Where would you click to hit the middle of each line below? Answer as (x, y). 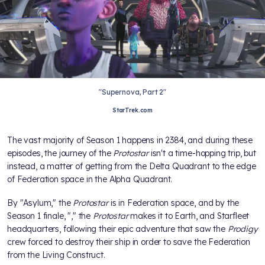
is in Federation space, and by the (174, 203)
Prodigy (243, 229)
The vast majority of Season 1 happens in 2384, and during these (130, 140)
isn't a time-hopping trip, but (202, 153)
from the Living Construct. (56, 255)
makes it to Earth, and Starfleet (189, 216)
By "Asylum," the (40, 203)
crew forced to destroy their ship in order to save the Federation (129, 242)
